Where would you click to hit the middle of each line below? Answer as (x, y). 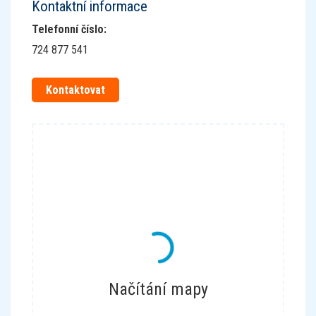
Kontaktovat (75, 90)
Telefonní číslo (68, 29)
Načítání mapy (158, 289)
